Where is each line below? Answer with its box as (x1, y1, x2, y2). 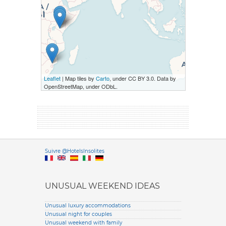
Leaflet (43, 74, 61, 82)
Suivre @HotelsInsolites (45, 148, 104, 154)
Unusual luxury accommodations (45, 202, 131, 209)
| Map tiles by (60, 74, 96, 82)
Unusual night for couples (45, 211, 112, 217)
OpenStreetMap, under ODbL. (43, 82, 118, 90)
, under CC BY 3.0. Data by (109, 74, 176, 82)
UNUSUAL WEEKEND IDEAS (45, 181, 160, 191)
